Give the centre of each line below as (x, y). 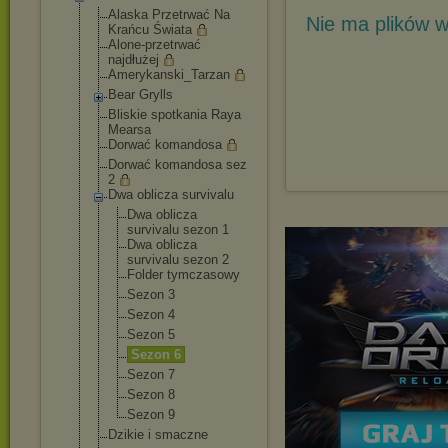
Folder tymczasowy (183, 274)
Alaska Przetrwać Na (169, 14)
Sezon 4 (151, 314)
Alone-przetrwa (151, 44)
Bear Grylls (140, 94)
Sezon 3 (151, 294)
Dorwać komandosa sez (177, 164)
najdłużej (133, 59)
